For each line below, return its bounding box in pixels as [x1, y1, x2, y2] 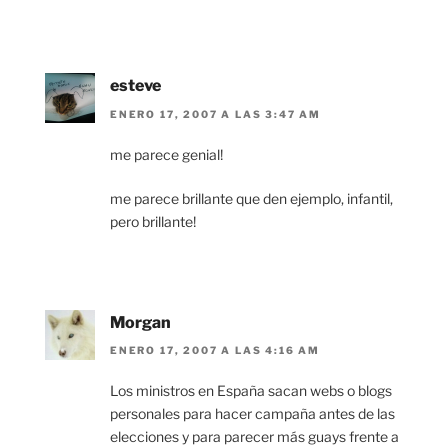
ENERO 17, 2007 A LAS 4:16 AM [110, 343, 320, 356]
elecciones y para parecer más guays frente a [110, 427, 399, 445]
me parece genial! [110, 145, 223, 163]
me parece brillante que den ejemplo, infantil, [110, 189, 393, 207]
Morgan [110, 312, 171, 332]
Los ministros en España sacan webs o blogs [110, 381, 392, 399]
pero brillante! [110, 212, 196, 230]
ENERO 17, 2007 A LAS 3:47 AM [110, 107, 321, 120]
